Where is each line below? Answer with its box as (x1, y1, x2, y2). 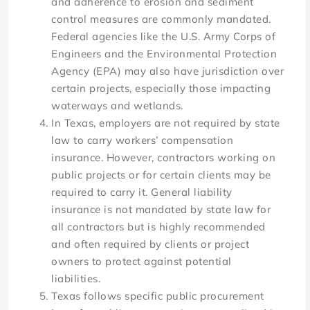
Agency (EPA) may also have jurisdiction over (51, 64, 284, 78)
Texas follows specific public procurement (51, 289, 264, 303)
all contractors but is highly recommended (51, 220, 266, 234)
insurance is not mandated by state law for (51, 203, 271, 217)
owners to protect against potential (51, 255, 232, 268)
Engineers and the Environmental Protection (51, 47, 277, 61)
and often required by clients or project (51, 237, 250, 251)
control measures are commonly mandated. (51, 12, 271, 26)
